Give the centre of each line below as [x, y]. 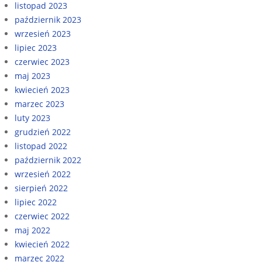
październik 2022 [48, 160]
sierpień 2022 [41, 188]
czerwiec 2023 [42, 61]
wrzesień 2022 [43, 174]
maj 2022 [32, 230]
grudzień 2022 [43, 132]
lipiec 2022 [36, 202]
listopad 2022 [41, 146]
